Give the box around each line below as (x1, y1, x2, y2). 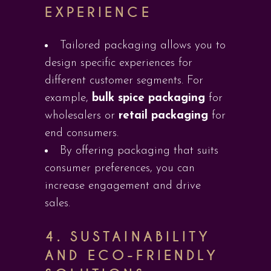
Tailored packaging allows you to (60, 40, 226, 51)
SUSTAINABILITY (70, 228, 211, 246)
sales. (45, 198, 70, 209)
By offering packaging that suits (60, 145, 218, 157)
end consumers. (45, 128, 119, 139)
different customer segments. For (45, 75, 203, 87)
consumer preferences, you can (45, 163, 195, 174)
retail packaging (119, 110, 208, 122)
